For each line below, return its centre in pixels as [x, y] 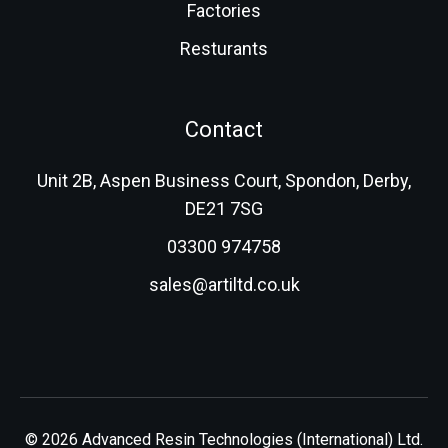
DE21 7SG [224, 209]
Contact [224, 130]
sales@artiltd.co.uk [224, 285]
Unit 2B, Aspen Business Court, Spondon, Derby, [224, 181]
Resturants [224, 49]
